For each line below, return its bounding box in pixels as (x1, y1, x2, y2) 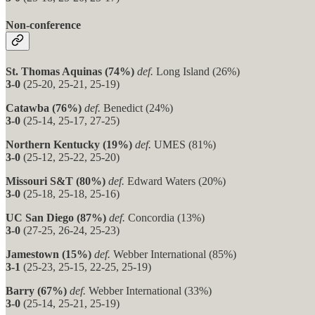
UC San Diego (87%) (6, 212, 106, 224)
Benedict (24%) (103, 102, 173, 115)
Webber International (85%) (113, 248, 236, 261)
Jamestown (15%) (6, 248, 91, 261)
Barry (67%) (6, 285, 67, 297)
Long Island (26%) (156, 65, 240, 78)
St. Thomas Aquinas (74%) (6, 65, 134, 78)
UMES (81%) (154, 139, 216, 151)
